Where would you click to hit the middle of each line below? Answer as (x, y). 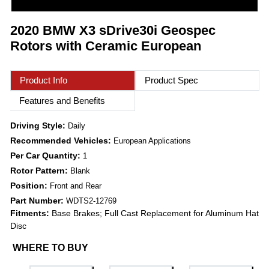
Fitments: (30, 213)
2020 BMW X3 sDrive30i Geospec (113, 31)
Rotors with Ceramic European (106, 46)
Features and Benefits (62, 101)
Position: (30, 186)
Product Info (44, 80)
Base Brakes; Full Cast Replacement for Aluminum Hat (154, 213)
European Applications (152, 141)
